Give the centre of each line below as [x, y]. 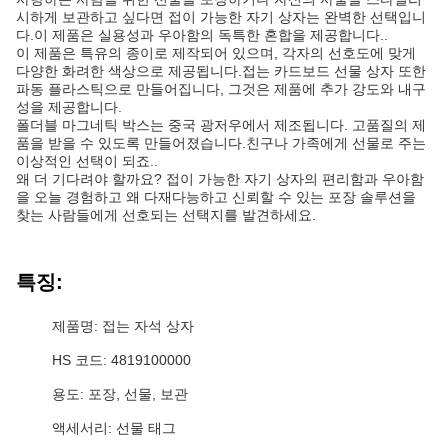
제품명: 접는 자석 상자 [123, 326]
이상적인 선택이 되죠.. [87, 161]
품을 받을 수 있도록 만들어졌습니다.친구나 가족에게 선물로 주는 [221, 143]
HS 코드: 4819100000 [121, 360]
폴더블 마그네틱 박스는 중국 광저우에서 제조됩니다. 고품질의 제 [221, 125]
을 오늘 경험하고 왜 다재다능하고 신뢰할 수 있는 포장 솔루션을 [216, 197]
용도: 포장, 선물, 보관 [120, 394]
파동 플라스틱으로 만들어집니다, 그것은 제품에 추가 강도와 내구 [221, 89]
